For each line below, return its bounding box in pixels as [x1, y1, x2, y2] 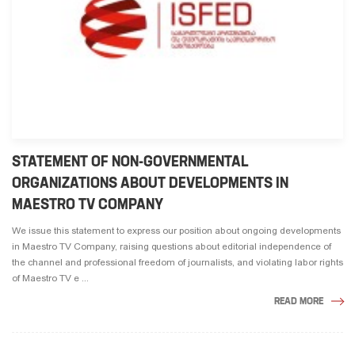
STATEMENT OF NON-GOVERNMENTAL [12, 152, 248, 171]
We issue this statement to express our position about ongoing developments [12, 225, 341, 237]
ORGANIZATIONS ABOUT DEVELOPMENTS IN [12, 174, 288, 193]
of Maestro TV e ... [12, 273, 89, 284]
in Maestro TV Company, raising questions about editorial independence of [12, 241, 331, 253]
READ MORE [274, 295, 323, 307]
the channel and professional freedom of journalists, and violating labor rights [12, 257, 343, 269]
